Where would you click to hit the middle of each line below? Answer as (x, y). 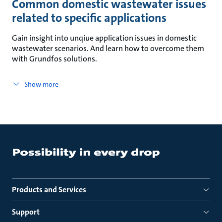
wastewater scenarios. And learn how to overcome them (108, 48)
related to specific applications (89, 18)
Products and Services (49, 190)
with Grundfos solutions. (55, 59)
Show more (41, 84)
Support (26, 212)
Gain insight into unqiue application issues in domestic (104, 38)
